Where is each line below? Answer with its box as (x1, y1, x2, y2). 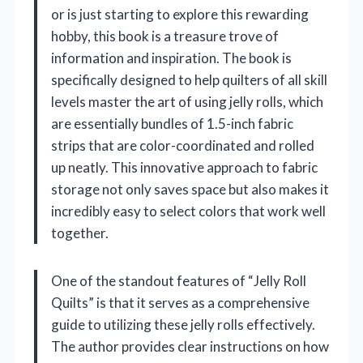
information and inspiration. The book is (51, 49, 292, 67)
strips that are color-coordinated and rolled (51, 137, 314, 155)
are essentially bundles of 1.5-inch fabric (51, 115, 293, 133)
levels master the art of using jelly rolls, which (51, 93, 323, 111)
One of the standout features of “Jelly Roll (51, 272, 306, 290)
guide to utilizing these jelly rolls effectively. (51, 316, 315, 334)
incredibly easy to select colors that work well (51, 203, 326, 220)
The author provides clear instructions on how (51, 338, 329, 356)
